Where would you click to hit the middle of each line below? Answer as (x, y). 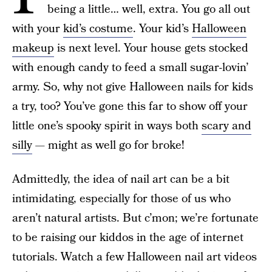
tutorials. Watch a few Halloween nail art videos (134, 257)
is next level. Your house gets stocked (151, 48)
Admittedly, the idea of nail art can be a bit (121, 179)
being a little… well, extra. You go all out (149, 9)
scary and (226, 126)
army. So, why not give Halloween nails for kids (133, 87)
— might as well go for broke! (108, 145)
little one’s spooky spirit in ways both (107, 126)
